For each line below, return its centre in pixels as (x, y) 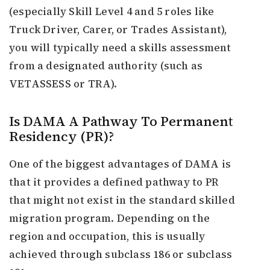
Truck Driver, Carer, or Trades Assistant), (118, 30)
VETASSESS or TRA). (63, 84)
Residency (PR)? (61, 137)
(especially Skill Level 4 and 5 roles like (112, 12)
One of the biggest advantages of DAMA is (120, 164)
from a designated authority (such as (106, 66)
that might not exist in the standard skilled (122, 200)
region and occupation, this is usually (107, 237)
